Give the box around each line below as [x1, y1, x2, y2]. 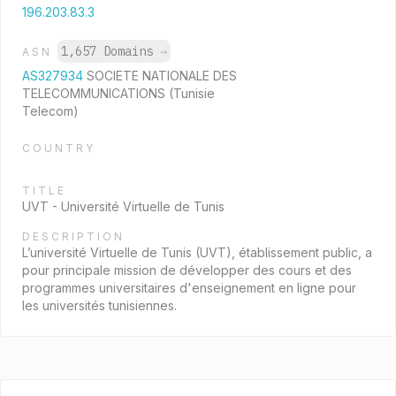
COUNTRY [22, 141, 95, 155]
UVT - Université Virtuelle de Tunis [22, 199, 225, 214]
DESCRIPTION [22, 230, 125, 243]
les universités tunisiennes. [22, 298, 177, 313]
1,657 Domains [61, 43, 160, 59]
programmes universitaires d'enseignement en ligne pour [22, 280, 356, 295]
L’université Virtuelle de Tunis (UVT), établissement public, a [22, 245, 372, 260]
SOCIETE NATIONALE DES [87, 68, 237, 83]
